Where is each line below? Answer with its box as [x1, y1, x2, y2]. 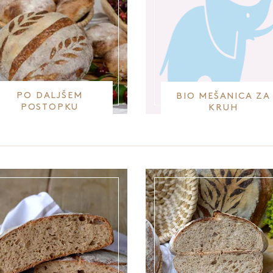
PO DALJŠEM [16, 91, 83, 100]
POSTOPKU [20, 103, 79, 112]
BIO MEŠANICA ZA [175, 92, 271, 101]
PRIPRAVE [23, 115, 76, 123]
